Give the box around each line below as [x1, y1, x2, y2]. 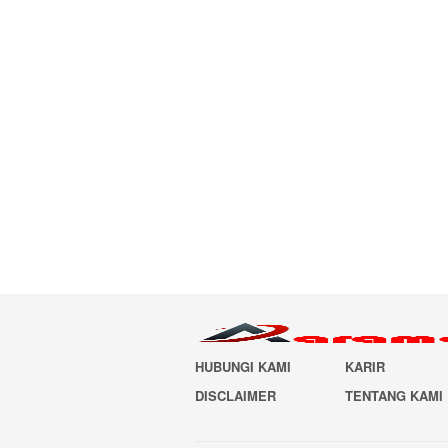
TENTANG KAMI [345, 386, 444, 406]
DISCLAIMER [195, 386, 276, 406]
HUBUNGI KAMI [195, 357, 291, 377]
